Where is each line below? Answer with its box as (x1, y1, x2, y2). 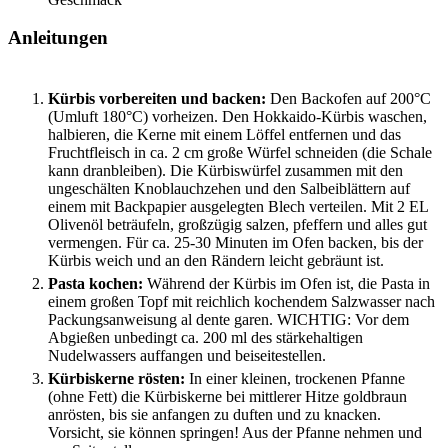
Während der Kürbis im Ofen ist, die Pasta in (143, 275, 430, 293)
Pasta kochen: (48, 275, 143, 293)
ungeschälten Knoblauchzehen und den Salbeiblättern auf (48, 180, 410, 198)
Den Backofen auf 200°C (266, 90, 431, 108)
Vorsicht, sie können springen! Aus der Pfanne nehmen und (48, 424, 422, 442)
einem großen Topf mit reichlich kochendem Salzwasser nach (48, 293, 435, 311)
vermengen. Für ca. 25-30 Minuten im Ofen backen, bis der (48, 234, 423, 252)
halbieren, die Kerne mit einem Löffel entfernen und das (48, 126, 401, 144)
